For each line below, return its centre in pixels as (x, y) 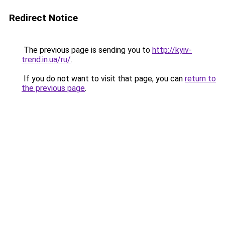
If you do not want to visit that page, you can (103, 79)
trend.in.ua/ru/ (46, 60)
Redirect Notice (43, 18)
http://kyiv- (172, 50)
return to (200, 79)
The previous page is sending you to (87, 50)
